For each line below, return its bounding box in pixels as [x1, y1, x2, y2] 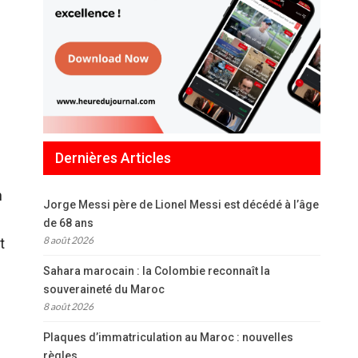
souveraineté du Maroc [43, 283, 165, 296]
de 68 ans [43, 217, 93, 230]
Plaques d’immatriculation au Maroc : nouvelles [43, 331, 293, 344]
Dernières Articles [55, 149, 171, 166]
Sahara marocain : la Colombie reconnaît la [43, 265, 270, 278]
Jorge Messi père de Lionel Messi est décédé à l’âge [43, 198, 319, 212]
